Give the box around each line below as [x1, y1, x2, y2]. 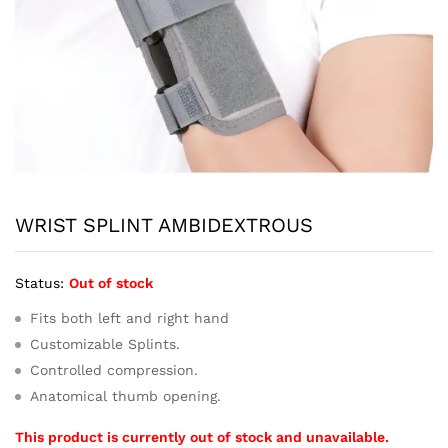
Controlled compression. [30, 361, 198, 378]
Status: [15, 274, 64, 291]
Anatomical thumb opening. [30, 387, 221, 404]
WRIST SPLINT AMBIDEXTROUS [15, 212, 313, 237]
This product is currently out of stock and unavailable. [15, 428, 389, 445]
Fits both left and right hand [30, 309, 229, 326]
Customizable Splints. [30, 335, 180, 352]
